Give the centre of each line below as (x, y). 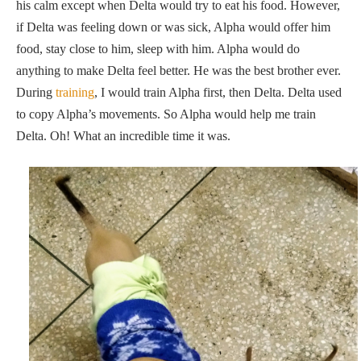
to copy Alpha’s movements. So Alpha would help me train (166, 114)
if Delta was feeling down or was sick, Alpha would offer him (173, 27)
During (34, 93)
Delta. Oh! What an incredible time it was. (123, 136)
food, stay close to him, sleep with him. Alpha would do (158, 49)
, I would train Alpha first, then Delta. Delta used (218, 93)
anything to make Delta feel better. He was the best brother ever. (178, 71)
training (73, 93)
